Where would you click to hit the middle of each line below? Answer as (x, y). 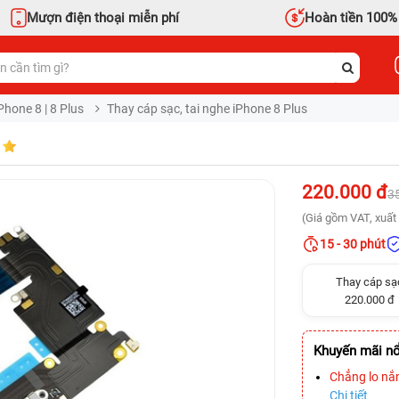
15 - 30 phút (353, 244)
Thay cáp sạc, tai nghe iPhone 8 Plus (206, 109)
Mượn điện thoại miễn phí (102, 17)
